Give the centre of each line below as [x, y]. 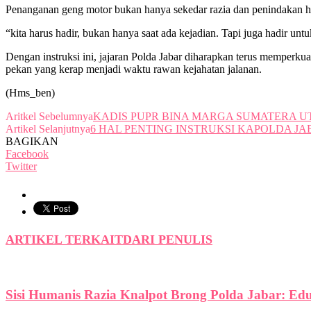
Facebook [27, 153]
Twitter [21, 166]
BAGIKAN [32, 141]
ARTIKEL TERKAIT [64, 240]
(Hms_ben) [30, 92]
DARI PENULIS [168, 240]
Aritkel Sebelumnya [49, 116]
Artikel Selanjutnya [48, 128]
